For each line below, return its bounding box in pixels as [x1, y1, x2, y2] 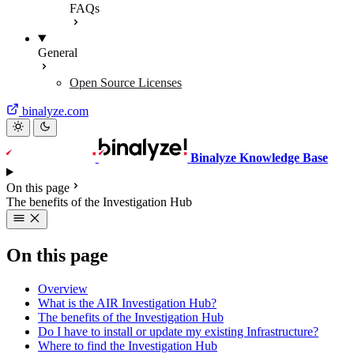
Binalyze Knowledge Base [190, 151, 329, 164]
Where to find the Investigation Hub [38, 338, 217, 352]
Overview [38, 281, 88, 296]
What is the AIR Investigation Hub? [38, 296, 217, 310]
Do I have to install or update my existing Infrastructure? [38, 324, 318, 338]
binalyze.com [22, 104, 88, 118]
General [38, 46, 77, 59]
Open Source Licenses [70, 76, 182, 89]
